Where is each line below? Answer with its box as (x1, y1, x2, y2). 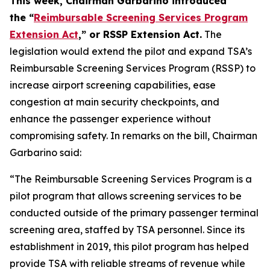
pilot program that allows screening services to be (10, 190, 242, 202)
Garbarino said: (10, 146, 81, 159)
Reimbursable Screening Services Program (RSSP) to (10, 62, 256, 74)
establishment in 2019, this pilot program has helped (10, 240, 249, 253)
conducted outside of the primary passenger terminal (10, 207, 259, 219)
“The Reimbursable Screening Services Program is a (10, 173, 252, 185)
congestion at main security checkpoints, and (10, 96, 219, 108)
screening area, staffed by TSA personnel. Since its (10, 224, 245, 236)
